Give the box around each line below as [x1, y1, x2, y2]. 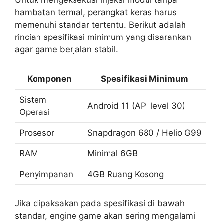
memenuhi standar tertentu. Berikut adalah [15, 20, 186, 30]
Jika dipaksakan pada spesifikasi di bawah [15, 198, 184, 209]
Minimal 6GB [87, 148, 138, 158]
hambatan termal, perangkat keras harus [15, 7, 177, 18]
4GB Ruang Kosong [87, 169, 164, 179]
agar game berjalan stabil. [15, 44, 118, 55]
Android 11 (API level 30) [87, 100, 185, 110]
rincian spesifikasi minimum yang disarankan [15, 32, 191, 42]
